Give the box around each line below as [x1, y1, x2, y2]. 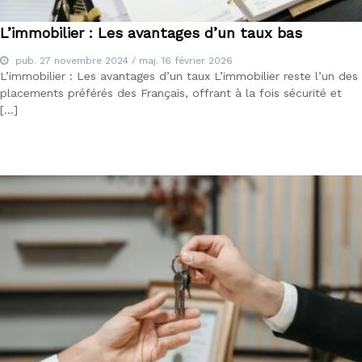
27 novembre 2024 [40, 54, 128, 66]
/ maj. [128, 54, 162, 66]
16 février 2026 [162, 54, 233, 66]
